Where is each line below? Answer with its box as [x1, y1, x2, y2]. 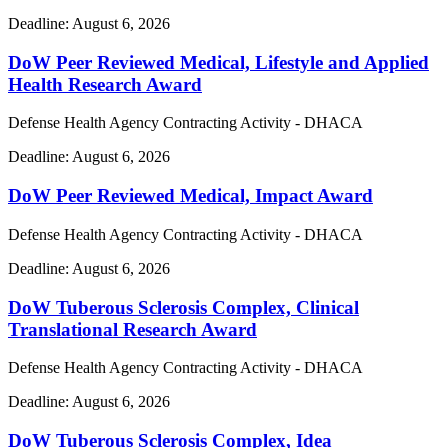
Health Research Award [8, 73, 202, 95]
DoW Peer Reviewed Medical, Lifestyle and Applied [8, 51, 429, 73]
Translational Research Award [8, 318, 257, 340]
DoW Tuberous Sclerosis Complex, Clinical [8, 296, 359, 318]
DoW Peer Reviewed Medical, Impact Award [8, 185, 373, 207]
